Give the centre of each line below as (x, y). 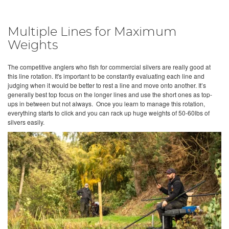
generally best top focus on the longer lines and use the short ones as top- (110, 95)
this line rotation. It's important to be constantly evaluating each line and (106, 76)
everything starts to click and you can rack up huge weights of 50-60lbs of (109, 113)
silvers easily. (26, 122)
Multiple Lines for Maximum (92, 32)
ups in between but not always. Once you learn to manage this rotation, (106, 104)
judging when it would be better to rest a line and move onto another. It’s (107, 85)
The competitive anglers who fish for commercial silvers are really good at (109, 67)
